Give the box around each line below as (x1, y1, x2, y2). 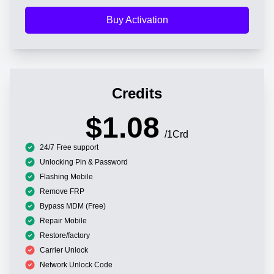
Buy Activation (106, 14, 168, 25)
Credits (112, 84, 162, 102)
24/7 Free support (40, 143, 98, 152)
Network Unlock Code (40, 260, 113, 269)
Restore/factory (40, 231, 90, 240)
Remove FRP (40, 187, 84, 196)
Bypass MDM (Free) (40, 201, 106, 210)
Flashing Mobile (40, 172, 93, 181)
